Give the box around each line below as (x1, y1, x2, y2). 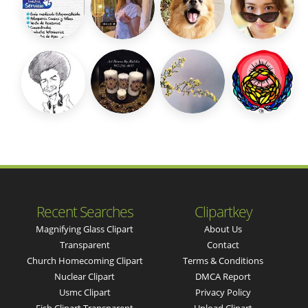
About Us (204, 223, 243, 236)
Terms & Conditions (183, 254, 264, 267)
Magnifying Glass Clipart (36, 223, 134, 236)
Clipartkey (194, 202, 252, 222)
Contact (207, 239, 240, 252)
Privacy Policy (195, 286, 252, 299)
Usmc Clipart (58, 286, 111, 299)
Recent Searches (36, 202, 133, 222)
